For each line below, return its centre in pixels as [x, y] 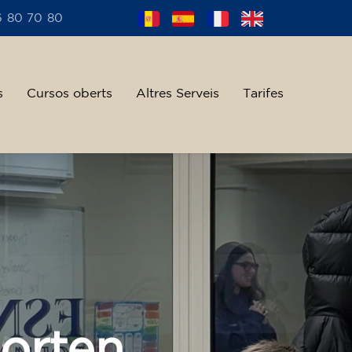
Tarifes [263, 94]
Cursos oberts [70, 94]
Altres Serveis [178, 94]
